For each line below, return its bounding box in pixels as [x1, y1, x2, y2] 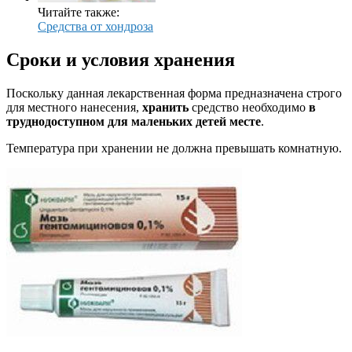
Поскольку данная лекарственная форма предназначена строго [6, 86, 342, 100]
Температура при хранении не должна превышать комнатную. [6, 141, 342, 155]
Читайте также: [38, 5, 119, 19]
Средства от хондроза [38, 19, 153, 33]
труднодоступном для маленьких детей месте [6, 114, 261, 128]
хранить [142, 100, 189, 114]
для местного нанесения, [6, 100, 142, 114]
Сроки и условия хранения [6, 49, 235, 70]
